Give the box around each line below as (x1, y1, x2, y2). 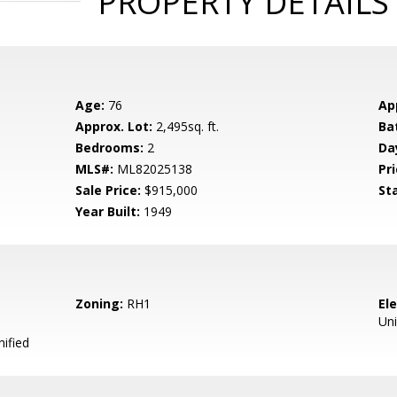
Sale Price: (75, 182, 142, 198)
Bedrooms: (75, 139, 144, 156)
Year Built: (75, 203, 141, 220)
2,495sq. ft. (152, 118, 220, 135)
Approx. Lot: (75, 118, 153, 135)
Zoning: (75, 295, 124, 312)
